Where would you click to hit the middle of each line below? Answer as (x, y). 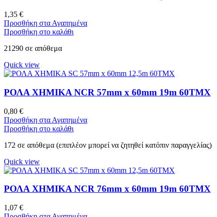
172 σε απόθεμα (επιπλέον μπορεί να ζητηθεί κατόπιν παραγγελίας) (108, 145)
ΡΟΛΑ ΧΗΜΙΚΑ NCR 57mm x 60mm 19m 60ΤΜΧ (107, 93)
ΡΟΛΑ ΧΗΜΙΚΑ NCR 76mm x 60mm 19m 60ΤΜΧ (107, 189)
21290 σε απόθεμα (33, 48)
